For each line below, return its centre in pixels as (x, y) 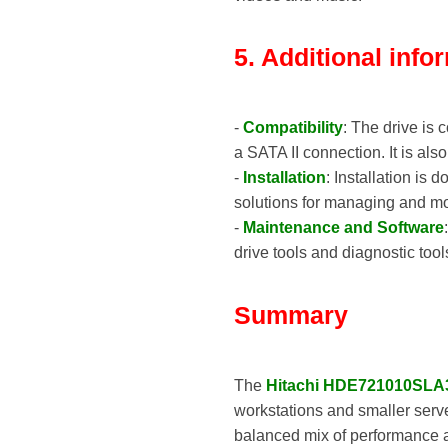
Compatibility (293, 128)
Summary (291, 314)
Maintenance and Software (343, 228)
